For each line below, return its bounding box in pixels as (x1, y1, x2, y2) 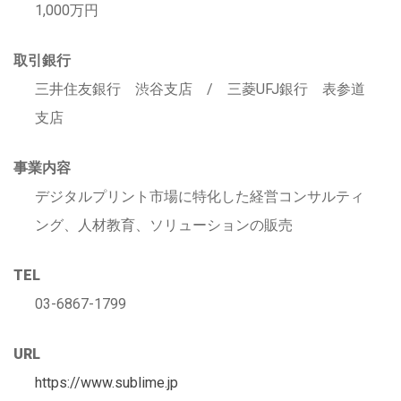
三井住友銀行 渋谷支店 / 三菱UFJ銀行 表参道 (35, 81, 365, 98)
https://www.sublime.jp (35, 374, 178, 391)
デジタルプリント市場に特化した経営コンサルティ (35, 188, 364, 205)
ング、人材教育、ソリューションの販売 (35, 217, 293, 234)
